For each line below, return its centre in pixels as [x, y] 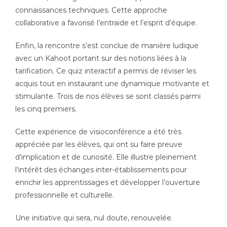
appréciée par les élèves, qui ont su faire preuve [99, 145]
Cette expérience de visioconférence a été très [98, 132]
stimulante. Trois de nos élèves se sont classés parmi [108, 97]
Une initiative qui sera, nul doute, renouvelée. [94, 218]
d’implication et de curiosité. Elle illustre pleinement [106, 157]
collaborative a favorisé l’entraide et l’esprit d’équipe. [106, 23]
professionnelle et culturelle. [64, 195]
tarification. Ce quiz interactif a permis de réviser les [105, 71]
